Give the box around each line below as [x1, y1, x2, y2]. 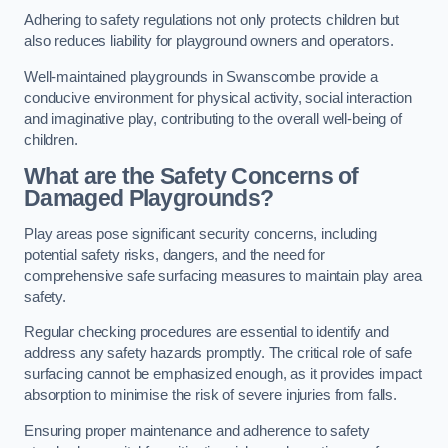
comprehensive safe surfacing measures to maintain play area [24, 267, 422, 284]
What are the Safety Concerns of [24, 163, 359, 190]
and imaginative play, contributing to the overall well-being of [24, 110, 402, 127]
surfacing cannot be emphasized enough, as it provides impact [24, 366, 423, 383]
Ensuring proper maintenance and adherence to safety [24, 422, 370, 439]
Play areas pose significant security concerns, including [24, 225, 377, 242]
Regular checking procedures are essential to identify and [24, 324, 389, 341]
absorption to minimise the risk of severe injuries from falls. [24, 387, 401, 404]
